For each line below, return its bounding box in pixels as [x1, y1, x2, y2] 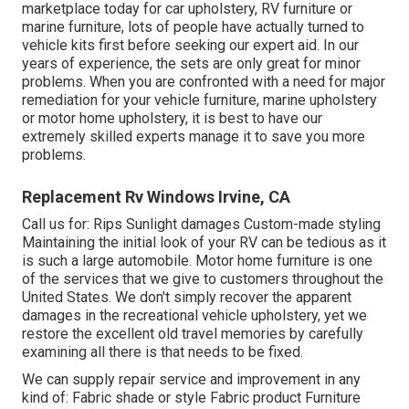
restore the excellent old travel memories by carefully [22, 324, 363, 342]
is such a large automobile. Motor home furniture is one [22, 251, 372, 269]
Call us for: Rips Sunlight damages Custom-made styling [22, 215, 381, 233]
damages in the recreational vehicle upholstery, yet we [22, 306, 367, 324]
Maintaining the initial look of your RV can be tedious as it [22, 233, 386, 251]
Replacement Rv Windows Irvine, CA [22, 186, 290, 206]
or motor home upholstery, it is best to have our [22, 109, 322, 127]
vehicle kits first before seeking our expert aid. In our [22, 36, 359, 54]
